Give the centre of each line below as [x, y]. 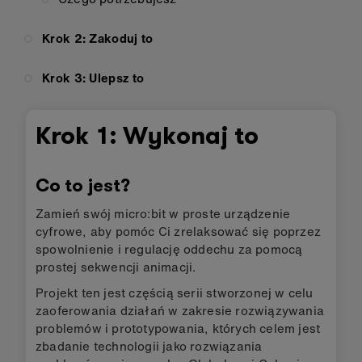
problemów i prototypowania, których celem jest [178, 328]
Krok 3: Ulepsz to [93, 78]
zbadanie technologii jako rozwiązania [149, 346]
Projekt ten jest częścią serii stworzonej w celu [175, 293]
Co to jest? [83, 186]
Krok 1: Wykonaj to [147, 136]
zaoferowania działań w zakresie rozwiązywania [180, 310]
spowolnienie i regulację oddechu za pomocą [169, 249]
